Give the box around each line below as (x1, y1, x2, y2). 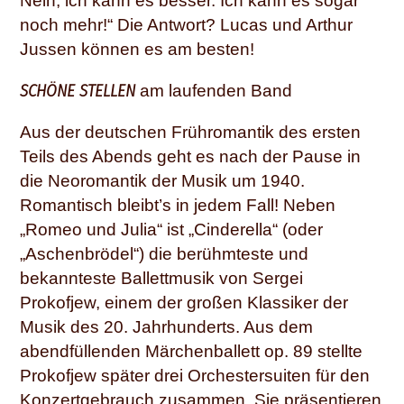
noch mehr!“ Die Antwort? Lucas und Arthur (20, 14, 353, 34)
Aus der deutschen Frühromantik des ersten (20, 123, 361, 142)
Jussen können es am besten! (20, 39, 254, 59)
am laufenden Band (135, 80, 292, 100)
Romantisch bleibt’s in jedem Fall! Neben (20, 196, 335, 216)
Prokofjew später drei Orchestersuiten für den (20, 366, 370, 386)
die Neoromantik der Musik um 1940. (20, 171, 305, 191)
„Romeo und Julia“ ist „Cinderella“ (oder (20, 220, 323, 240)
